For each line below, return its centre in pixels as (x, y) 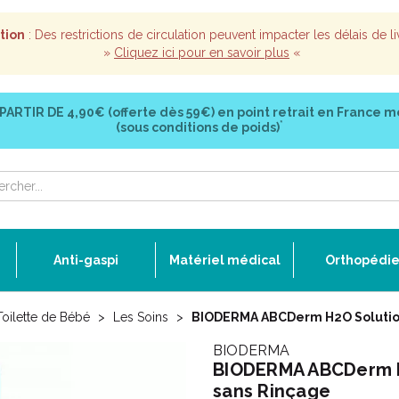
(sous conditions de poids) (198, 127)
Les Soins (141, 317)
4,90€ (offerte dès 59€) (140, 112)
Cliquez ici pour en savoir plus (202, 53)
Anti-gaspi (86, 260)
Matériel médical (224, 260)
